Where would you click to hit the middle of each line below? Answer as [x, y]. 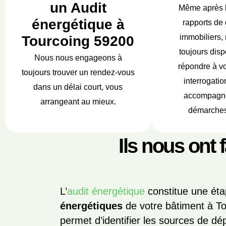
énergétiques [92, 206]
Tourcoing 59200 [78, 41]
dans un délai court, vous [78, 87]
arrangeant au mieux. [78, 102]
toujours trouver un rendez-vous [78, 72]
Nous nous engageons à [78, 58]
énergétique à [78, 24]
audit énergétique [106, 191]
